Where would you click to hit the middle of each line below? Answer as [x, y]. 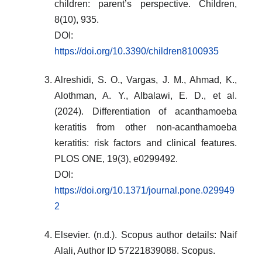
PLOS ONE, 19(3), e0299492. [116, 158]
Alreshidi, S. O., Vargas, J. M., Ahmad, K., [146, 80]
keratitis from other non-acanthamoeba [146, 127]
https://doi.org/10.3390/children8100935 [137, 51]
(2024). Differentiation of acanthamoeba [146, 111]
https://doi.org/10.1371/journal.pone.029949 [144, 190]
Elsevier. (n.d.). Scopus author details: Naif [146, 235]
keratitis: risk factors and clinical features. [146, 143]
